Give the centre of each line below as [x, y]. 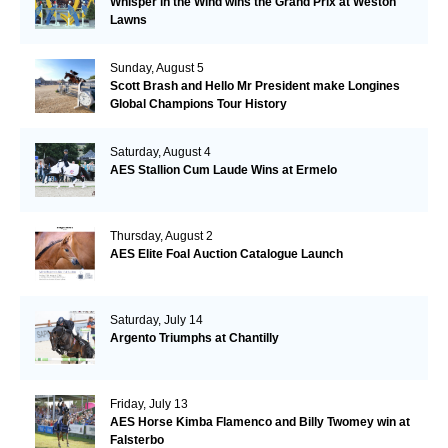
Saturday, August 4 [160, 151]
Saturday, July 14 [156, 319]
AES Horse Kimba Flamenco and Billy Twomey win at [259, 421]
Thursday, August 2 [161, 235]
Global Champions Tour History [198, 103]
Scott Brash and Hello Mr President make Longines [254, 85]
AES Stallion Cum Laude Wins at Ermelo [223, 169]
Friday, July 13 [148, 403]
